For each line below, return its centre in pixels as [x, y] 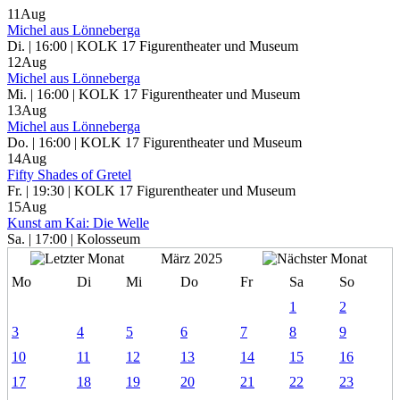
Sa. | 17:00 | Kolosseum [74, 239]
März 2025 [192, 259]
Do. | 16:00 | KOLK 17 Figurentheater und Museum [154, 143]
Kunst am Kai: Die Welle [78, 223]
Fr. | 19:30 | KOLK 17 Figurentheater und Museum [151, 191]
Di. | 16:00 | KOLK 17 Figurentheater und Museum [153, 46]
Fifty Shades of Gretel [69, 175]
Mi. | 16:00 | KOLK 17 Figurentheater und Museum [154, 95]
